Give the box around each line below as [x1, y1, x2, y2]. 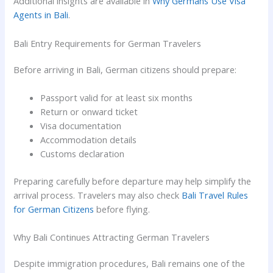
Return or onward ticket [40, 105, 138, 118]
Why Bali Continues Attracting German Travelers [13, 231, 210, 244]
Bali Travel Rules [182, 188, 249, 201]
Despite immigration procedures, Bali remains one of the [13, 257, 246, 270]
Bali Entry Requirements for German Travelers [13, 37, 202, 49]
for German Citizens [13, 202, 94, 215]
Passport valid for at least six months [40, 91, 193, 104]
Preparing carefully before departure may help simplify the [13, 174, 252, 187]
